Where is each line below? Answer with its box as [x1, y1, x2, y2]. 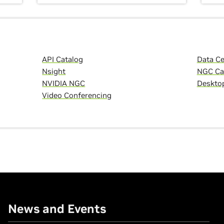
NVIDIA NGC [42, 78, 85, 88]
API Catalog [42, 54, 83, 64]
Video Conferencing [42, 90, 112, 100]
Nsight [42, 66, 66, 76]
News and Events [7, 201, 106, 216]
